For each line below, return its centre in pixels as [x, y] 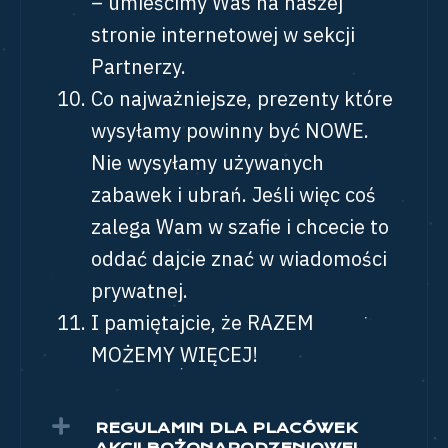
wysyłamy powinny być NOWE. [230, 130]
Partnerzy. [138, 66]
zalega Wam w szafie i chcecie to [240, 226]
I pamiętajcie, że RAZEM [202, 322]
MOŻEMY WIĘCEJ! [174, 354]
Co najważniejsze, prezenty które [242, 98]
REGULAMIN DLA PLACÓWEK [226, 428]
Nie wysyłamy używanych [207, 162]
